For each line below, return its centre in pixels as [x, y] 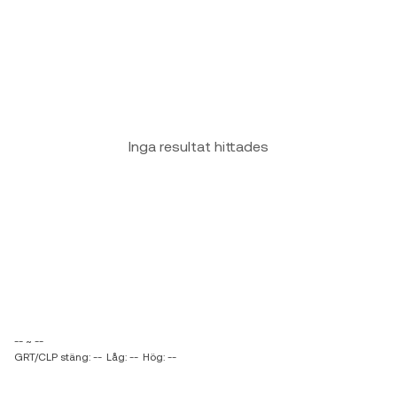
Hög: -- [160, 357]
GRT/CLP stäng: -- [58, 357]
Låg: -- [122, 357]
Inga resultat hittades [198, 147]
